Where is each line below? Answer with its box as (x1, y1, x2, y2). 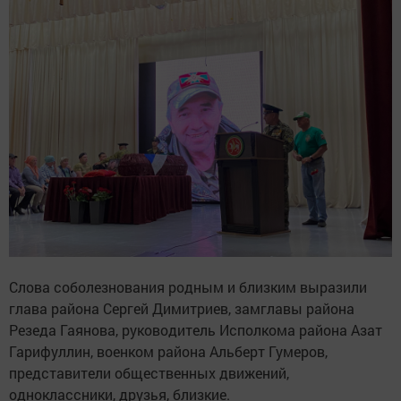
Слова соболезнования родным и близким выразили (9, 277, 367, 296)
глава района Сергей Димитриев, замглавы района (9, 298, 354, 318)
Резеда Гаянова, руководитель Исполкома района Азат (9, 320, 382, 339)
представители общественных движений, (9, 363, 289, 382)
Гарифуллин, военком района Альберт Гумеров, (9, 341, 328, 361)
